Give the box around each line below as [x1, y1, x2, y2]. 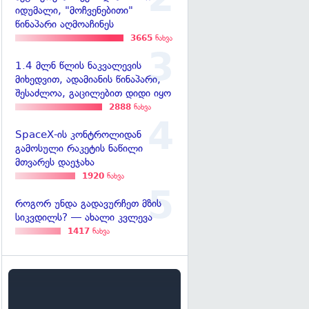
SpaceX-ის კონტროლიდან [15, 128, 141, 141]
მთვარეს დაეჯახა [15, 156, 94, 169]
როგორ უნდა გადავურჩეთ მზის [15, 197, 161, 210]
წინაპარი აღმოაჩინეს [15, 18, 114, 31]
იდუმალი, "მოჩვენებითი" [15, 4, 133, 17]
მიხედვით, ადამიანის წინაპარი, [15, 73, 161, 86]
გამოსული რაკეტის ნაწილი [15, 142, 143, 155]
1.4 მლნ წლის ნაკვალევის [15, 59, 141, 72]
